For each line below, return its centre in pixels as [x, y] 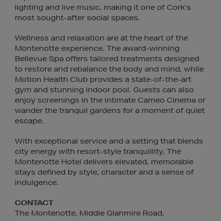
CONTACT [34, 203]
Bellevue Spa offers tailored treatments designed [107, 59]
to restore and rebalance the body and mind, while [109, 69]
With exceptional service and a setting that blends [109, 141]
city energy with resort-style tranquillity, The [98, 151]
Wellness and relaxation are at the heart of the [101, 38]
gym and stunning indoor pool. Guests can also [104, 90]
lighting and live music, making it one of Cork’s [103, 7]
